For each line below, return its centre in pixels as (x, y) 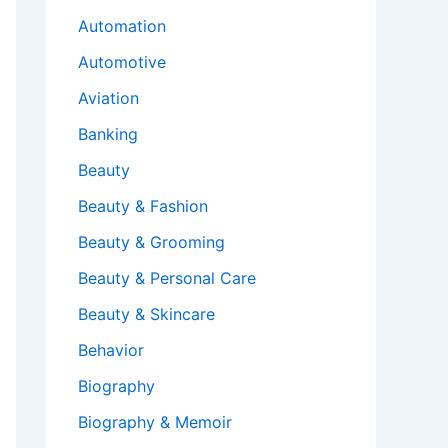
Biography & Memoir (155, 422)
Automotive (122, 62)
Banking (108, 134)
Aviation (108, 98)
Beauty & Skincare (146, 314)
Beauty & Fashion (143, 206)
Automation (122, 26)
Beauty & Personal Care (167, 278)
